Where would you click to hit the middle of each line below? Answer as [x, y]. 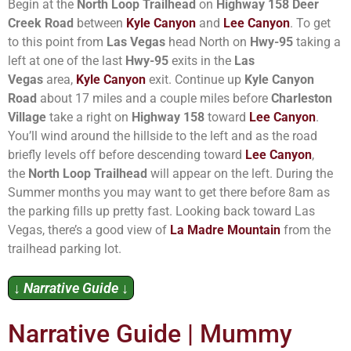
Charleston [302, 98]
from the [306, 230]
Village [27, 117]
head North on [208, 42]
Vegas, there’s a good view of [89, 230]
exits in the [201, 60]
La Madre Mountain [225, 230]
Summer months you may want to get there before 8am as [169, 192]
